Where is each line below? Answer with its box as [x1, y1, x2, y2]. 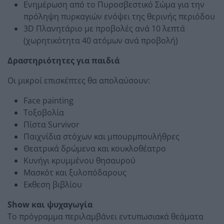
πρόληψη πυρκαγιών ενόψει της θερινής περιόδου [23, 10, 215, 22]
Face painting [23, 94, 73, 106]
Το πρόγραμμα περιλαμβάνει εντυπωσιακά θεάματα [7, 210, 203, 222]
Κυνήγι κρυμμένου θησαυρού [23, 154, 135, 166]
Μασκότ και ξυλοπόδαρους [23, 166, 126, 178]
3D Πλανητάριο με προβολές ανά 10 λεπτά [23, 22, 185, 34]
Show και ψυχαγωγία [7, 198, 92, 210]
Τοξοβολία [23, 106, 64, 118]
